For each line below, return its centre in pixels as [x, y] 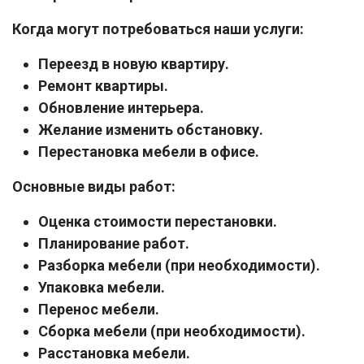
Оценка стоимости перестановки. [158, 221]
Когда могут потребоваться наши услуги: [158, 28]
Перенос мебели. [99, 309]
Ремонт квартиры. [103, 85]
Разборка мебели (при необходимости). [179, 265]
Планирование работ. [114, 243]
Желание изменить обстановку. [151, 129]
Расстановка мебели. [114, 353]
